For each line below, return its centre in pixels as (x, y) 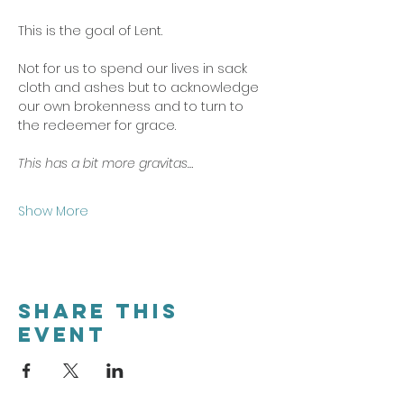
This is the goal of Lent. (92, 31)
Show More (53, 211)
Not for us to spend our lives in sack (134, 69)
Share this (98, 311)
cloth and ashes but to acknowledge (140, 87)
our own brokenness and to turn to (133, 106)
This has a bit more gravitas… (106, 163)
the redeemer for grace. (99, 125)
